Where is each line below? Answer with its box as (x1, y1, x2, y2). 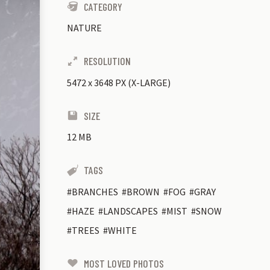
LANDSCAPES (103, 204, 158, 217)
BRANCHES (72, 185, 118, 198)
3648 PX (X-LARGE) (94, 76, 171, 89)
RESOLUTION (84, 54, 131, 68)
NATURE (67, 22, 102, 34)
